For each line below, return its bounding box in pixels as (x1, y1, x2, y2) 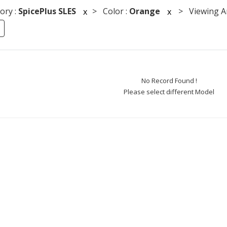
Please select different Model (124, 87, 215, 96)
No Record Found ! (141, 76, 197, 85)
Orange (129, 5, 160, 17)
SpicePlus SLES (18, 5, 76, 17)
